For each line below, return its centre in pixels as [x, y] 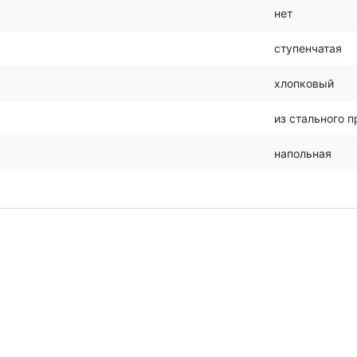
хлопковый [304, 83]
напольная [303, 153]
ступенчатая [308, 48]
